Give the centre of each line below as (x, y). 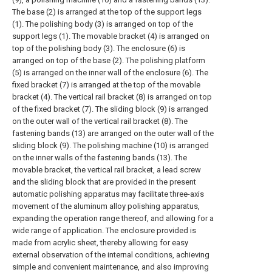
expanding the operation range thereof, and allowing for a (113, 218)
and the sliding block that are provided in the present (104, 182)
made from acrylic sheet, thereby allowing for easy (100, 243)
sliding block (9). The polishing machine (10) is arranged (110, 145)
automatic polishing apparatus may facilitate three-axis (108, 194)
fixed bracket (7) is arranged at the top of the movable (106, 85)
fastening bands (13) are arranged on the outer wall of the (113, 133)
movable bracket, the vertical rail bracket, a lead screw (107, 170)
